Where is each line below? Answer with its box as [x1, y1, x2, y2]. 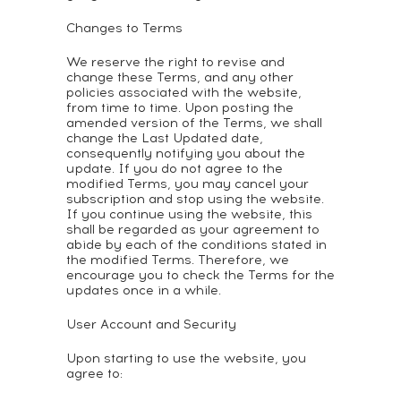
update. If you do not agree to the [66, 161, 283, 176]
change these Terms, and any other [66, 70, 294, 85]
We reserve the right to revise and [66, 55, 285, 70]
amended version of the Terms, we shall [66, 115, 322, 131]
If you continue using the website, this [66, 207, 312, 222]
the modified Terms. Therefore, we [66, 252, 289, 268]
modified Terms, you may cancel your [66, 176, 309, 192]
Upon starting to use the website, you [66, 351, 306, 366]
